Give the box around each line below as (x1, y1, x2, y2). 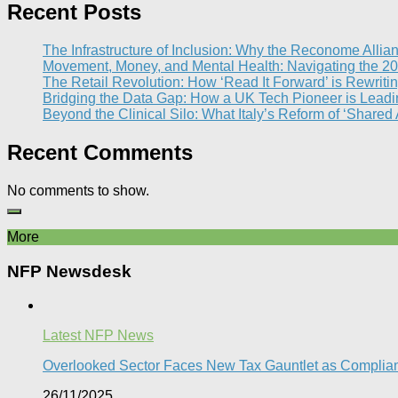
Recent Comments (7, 140, 193, 165)
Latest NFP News (43, 328, 154, 344)
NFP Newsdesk (7, 261, 131, 281)
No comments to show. (7, 182, 149, 198)
